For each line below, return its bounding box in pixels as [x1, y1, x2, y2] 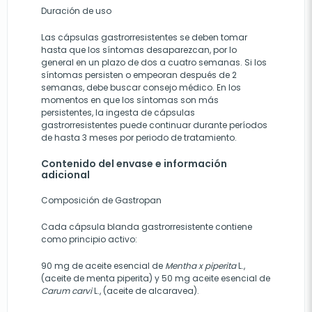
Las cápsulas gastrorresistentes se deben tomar [41, 31, 247, 43]
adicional [41, 168, 90, 182]
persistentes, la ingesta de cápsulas [41, 107, 195, 118]
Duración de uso [41, 5, 111, 17]
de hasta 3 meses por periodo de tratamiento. [41, 132, 237, 143]
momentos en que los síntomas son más [41, 94, 219, 106]
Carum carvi [41, 285, 92, 297]
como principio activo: [41, 233, 137, 245]
